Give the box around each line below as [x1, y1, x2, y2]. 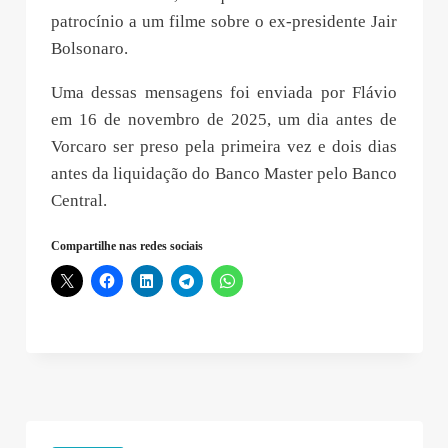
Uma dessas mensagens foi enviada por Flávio [51, 82, 397, 102]
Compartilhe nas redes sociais [51, 238, 203, 253]
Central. [51, 190, 107, 210]
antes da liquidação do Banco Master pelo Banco [51, 163, 397, 183]
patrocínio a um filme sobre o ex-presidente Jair [51, 11, 397, 31]
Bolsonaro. [51, 38, 128, 58]
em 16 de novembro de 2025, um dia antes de [51, 109, 397, 129]
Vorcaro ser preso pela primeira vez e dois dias [51, 136, 397, 156]
